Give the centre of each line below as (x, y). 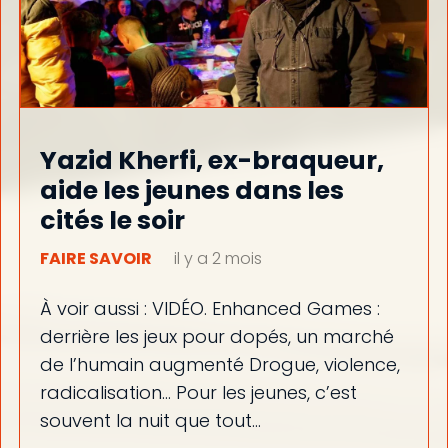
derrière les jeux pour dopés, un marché (216, 336)
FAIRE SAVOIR (95, 259)
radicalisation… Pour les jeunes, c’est (198, 392)
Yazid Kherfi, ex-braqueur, (211, 161)
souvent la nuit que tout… (150, 420)
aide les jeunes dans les (191, 191)
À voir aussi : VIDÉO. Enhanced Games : (209, 308)
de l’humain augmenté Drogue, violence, (219, 364)
